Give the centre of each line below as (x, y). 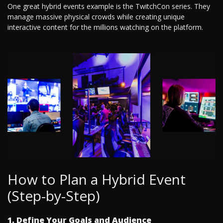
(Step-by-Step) (54, 196)
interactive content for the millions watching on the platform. (105, 27)
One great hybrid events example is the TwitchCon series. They (109, 6)
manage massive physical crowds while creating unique (96, 17)
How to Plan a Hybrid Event (97, 179)
